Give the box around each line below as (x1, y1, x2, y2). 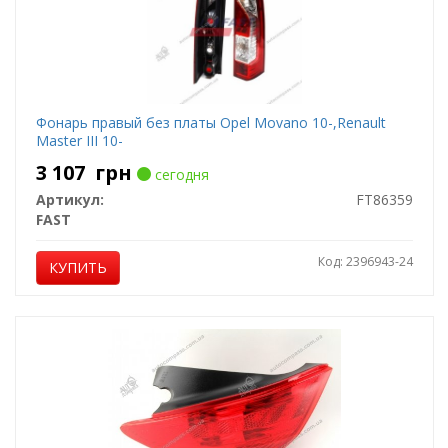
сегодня (150, 165, 209, 184)
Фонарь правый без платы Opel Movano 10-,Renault (35, 113, 386, 132)
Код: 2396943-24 (317, 253, 413, 270)
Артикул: (35, 190, 104, 209)
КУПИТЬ (48, 258, 107, 277)
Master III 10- (35, 131, 123, 150)
